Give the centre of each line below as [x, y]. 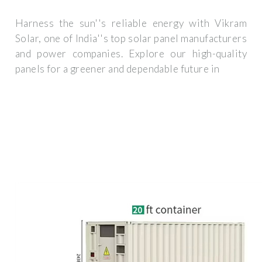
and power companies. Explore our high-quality [131, 54]
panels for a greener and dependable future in [118, 69]
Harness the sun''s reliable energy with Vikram [131, 23]
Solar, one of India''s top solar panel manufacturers [131, 39]
